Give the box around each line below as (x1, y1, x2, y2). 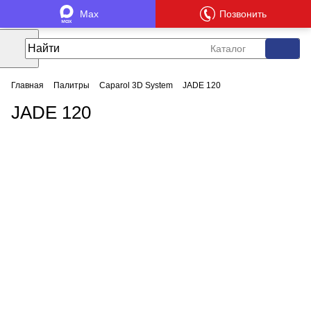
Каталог (210, 43, 246, 54)
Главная (11, 81, 44, 90)
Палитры (53, 81, 90, 90)
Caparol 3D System (99, 81, 173, 90)
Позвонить (219, 8, 267, 19)
